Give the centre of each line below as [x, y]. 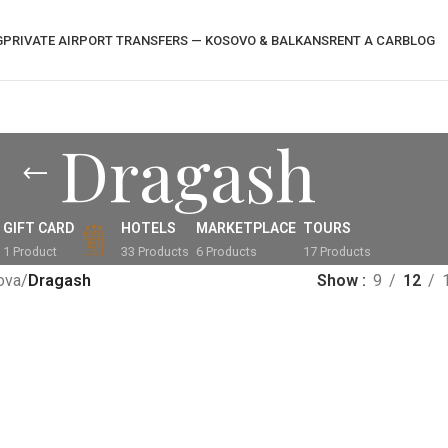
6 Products [226, 251]
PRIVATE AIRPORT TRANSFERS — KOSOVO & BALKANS [165, 40]
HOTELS [148, 228]
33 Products [154, 251]
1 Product [29, 251]
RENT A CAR [365, 40]
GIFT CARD [38, 228]
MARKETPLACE [245, 228]
